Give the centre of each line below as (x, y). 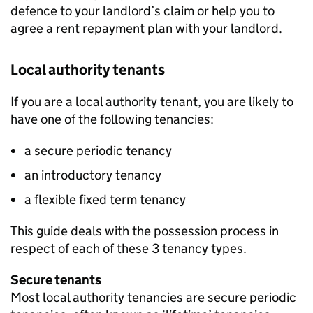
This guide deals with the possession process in (145, 231)
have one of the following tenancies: (112, 119)
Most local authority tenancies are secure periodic (153, 297)
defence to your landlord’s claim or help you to (143, 11)
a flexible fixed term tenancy (105, 199)
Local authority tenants (88, 70)
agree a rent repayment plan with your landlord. (146, 28)
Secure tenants (56, 280)
